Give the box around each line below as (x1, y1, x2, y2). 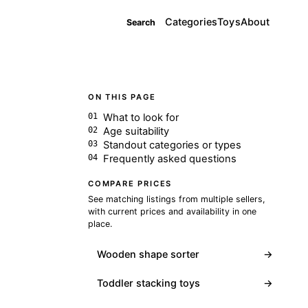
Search (126, 16, 155, 27)
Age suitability (103, 124, 170, 137)
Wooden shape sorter (96, 247, 199, 260)
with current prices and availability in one (88, 206, 256, 217)
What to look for (103, 111, 179, 124)
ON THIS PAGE (88, 92, 156, 102)
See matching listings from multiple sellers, (88, 193, 265, 204)
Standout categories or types (103, 138, 242, 151)
